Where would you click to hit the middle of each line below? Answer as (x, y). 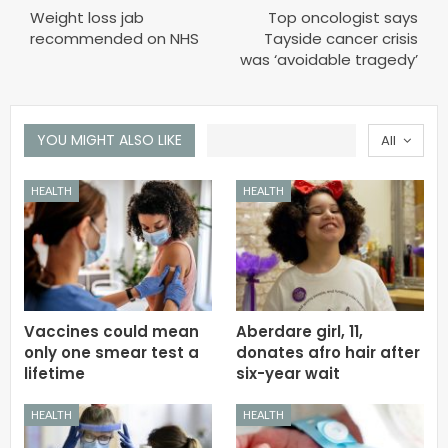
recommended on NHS (114, 38)
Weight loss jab (87, 17)
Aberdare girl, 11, (299, 332)
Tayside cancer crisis (341, 38)
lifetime (54, 374)
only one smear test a (111, 353)
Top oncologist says (343, 17)
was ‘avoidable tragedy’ (329, 59)
